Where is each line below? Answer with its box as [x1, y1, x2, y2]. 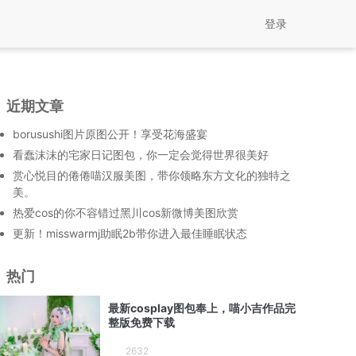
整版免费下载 [108, 315, 175, 330]
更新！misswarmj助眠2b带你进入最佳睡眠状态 [13, 226, 247, 240]
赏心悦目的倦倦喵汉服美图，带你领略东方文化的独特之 [13, 168, 291, 182]
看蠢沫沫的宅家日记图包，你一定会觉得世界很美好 [13, 148, 269, 161]
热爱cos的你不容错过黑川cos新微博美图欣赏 [13, 206, 238, 219]
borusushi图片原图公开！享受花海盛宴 [13, 127, 207, 141]
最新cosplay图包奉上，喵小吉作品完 [108, 301, 296, 315]
